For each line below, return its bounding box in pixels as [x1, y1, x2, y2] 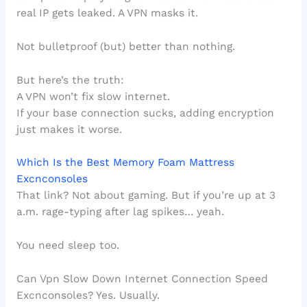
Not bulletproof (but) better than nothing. [16, 40, 235, 53]
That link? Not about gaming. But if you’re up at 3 [16, 189, 275, 202]
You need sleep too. [16, 239, 119, 252]
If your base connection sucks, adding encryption [16, 106, 274, 119]
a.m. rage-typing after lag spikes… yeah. [16, 206, 224, 219]
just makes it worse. [16, 123, 122, 136]
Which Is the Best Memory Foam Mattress [16, 156, 234, 169]
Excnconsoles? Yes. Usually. [16, 289, 160, 302]
